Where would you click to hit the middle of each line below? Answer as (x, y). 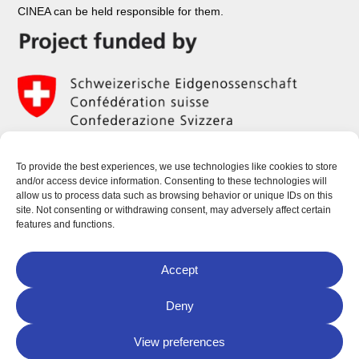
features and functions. (65, 224)
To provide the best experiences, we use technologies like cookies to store (177, 167)
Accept (179, 269)
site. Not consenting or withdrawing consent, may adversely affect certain (173, 210)
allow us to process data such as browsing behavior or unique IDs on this (174, 196)
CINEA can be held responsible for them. (121, 12)
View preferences (179, 341)
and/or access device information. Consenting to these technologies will (171, 181)
